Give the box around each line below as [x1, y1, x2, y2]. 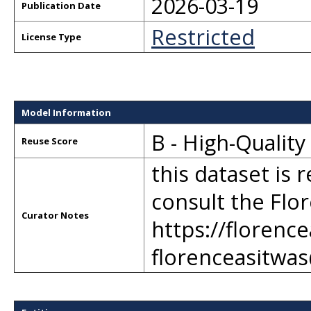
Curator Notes [22, 209, 89, 221]
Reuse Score [22, 135, 78, 147]
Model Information [22, 106, 111, 119]
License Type [22, 31, 81, 43]
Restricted [151, 22, 255, 51]
